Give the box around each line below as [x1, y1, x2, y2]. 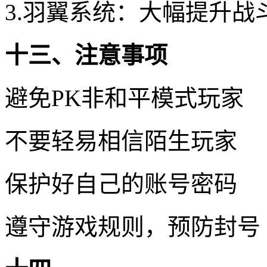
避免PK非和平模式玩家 [5, 85, 244, 111]
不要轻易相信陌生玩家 [5, 128, 237, 154]
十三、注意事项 [5, 42, 167, 68]
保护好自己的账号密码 [5, 170, 237, 197]
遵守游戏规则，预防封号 [5, 213, 260, 240]
